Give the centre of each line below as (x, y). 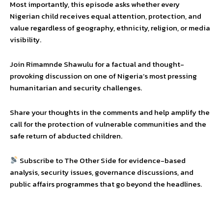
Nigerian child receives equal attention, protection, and (106, 16)
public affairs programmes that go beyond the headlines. (106, 184)
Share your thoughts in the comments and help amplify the (110, 112)
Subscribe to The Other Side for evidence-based (102, 160)
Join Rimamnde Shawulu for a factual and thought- (97, 64)
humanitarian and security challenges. (76, 87)
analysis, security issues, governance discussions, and (102, 172)
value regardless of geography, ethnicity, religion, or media (110, 27)
